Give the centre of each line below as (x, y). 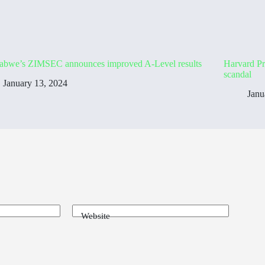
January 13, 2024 (35, 83)
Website (96, 216)
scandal (238, 74)
